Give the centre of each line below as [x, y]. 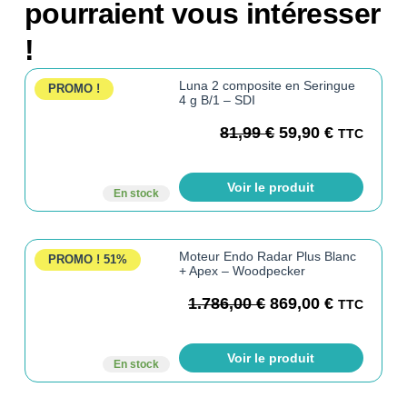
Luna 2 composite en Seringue [267, 85]
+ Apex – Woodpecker [242, 270]
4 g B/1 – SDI [217, 99]
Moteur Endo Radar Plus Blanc [267, 256]
